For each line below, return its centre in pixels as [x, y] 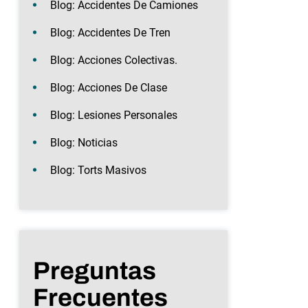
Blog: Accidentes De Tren [110, 32]
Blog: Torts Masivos [98, 170]
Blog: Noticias [84, 142]
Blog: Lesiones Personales [114, 115]
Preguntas [95, 271]
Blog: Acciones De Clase [109, 87]
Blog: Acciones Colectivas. [114, 60]
